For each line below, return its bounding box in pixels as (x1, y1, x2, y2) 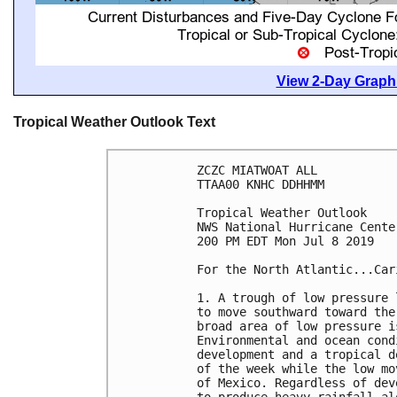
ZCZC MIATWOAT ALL (197, 163, 317, 178)
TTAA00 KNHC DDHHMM (197, 177, 324, 192)
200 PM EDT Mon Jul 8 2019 (197, 234, 374, 249)
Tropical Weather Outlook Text (13, 114, 215, 129)
